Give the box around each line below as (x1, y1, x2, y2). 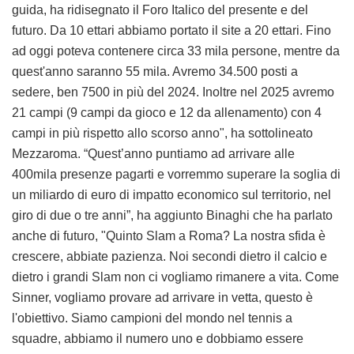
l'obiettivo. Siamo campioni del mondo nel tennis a (12, 311, 292, 326)
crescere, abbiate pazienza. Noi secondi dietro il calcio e (12, 250, 327, 264)
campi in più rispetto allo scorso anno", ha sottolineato (12, 126, 313, 141)
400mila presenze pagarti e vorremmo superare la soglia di (12, 168, 341, 182)
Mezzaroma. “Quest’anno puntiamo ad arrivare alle (12, 147, 295, 161)
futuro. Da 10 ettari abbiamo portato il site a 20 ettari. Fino (12, 24, 331, 38)
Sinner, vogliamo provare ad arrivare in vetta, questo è (12, 291, 313, 305)
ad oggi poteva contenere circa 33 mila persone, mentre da (12, 44, 340, 58)
